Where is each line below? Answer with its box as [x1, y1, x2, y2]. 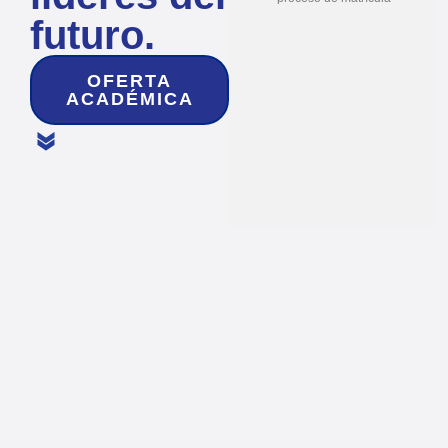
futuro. [30, 13, 155, 58]
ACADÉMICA [65, 89, 194, 110]
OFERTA [87, 71, 173, 92]
